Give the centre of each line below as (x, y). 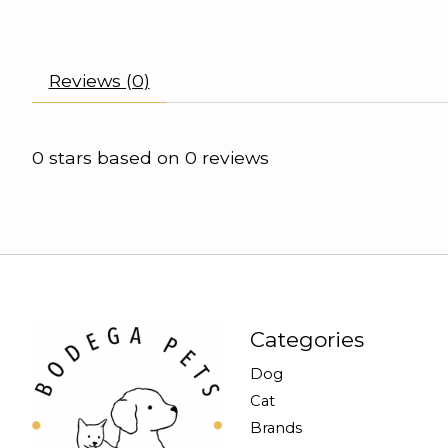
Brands (275, 428)
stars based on (114, 158)
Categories (306, 339)
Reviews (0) (99, 81)
